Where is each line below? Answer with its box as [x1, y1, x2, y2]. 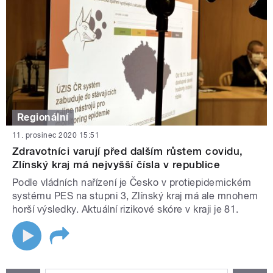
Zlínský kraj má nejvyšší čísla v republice [12, 158, 221, 171]
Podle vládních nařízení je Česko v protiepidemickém [12, 177, 252, 189]
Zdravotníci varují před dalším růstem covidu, [12, 145, 243, 158]
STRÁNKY [11, 257, 59, 269]
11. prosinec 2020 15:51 [12, 131, 100, 140]
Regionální [17, 111, 69, 123]
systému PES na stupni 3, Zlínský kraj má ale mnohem [12, 190, 258, 202]
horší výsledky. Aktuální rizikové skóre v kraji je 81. [12, 204, 242, 216]
